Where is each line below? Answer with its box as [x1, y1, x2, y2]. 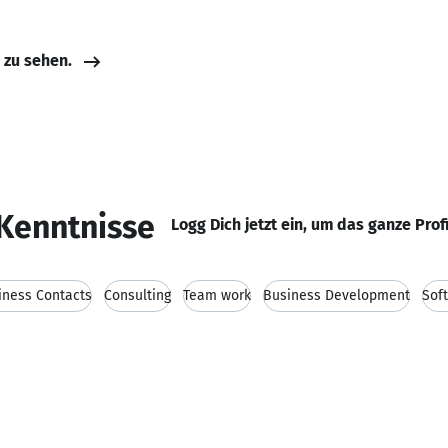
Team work [183, 287, 251, 304]
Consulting [104, 287, 171, 304]
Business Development [263, 287, 410, 304]
